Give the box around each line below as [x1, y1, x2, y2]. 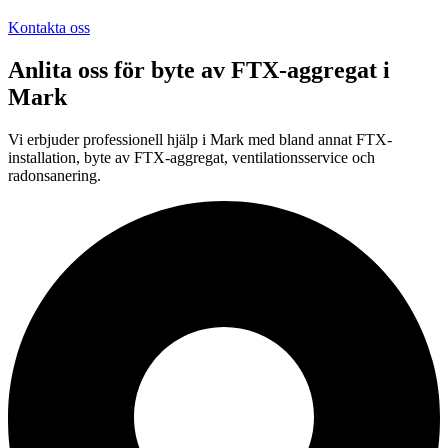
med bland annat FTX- [248, 130, 392, 148]
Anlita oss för [8, 56, 151, 83]
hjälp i [167, 130, 210, 148]
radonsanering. [8, 166, 101, 184]
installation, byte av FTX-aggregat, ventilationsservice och [8, 148, 375, 166]
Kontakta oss [8, 18, 90, 36]
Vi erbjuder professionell [8, 130, 163, 148]
